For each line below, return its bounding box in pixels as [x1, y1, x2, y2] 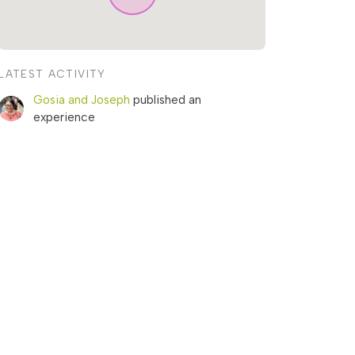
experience [33, 110, 96, 124]
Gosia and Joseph [33, 93, 131, 107]
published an [133, 93, 202, 107]
